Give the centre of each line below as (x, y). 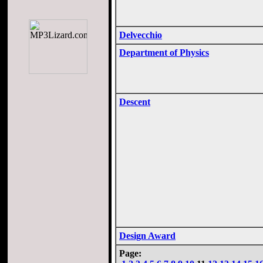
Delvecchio (141, 35)
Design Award (147, 235)
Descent (135, 102)
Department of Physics (164, 52)
